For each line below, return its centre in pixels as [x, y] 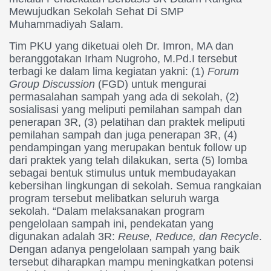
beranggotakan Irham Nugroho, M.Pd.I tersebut [123, 59]
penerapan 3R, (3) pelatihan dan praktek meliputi [127, 122]
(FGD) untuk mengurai [151, 84]
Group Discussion [52, 84]
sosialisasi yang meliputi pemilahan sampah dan [126, 110]
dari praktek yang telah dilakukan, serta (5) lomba [128, 161]
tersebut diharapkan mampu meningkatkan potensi [131, 262]
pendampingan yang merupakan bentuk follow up [128, 148]
